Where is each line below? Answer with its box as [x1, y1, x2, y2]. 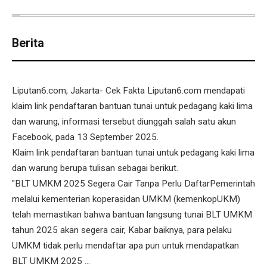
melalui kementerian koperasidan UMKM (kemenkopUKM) [12, 194, 240, 205]
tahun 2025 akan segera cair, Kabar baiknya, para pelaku [12, 225, 232, 236]
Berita [12, 36, 44, 50]
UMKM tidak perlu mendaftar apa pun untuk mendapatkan [12, 240, 239, 252]
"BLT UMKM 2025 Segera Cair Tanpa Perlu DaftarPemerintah [12, 178, 255, 190]
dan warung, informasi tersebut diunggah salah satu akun [12, 116, 236, 128]
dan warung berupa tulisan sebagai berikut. [12, 163, 178, 174]
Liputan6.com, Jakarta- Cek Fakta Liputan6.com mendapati [12, 85, 245, 97]
